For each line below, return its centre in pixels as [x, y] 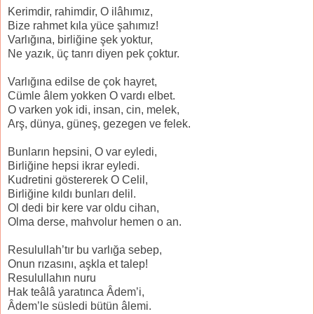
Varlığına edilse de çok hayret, [82, 82]
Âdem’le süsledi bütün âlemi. [80, 306]
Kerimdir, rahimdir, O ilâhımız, [80, 12]
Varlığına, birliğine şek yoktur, [80, 40]
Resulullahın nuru [52, 278]
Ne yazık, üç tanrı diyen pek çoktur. [94, 54]
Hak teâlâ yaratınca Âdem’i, [76, 292]
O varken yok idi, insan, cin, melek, [94, 110]
